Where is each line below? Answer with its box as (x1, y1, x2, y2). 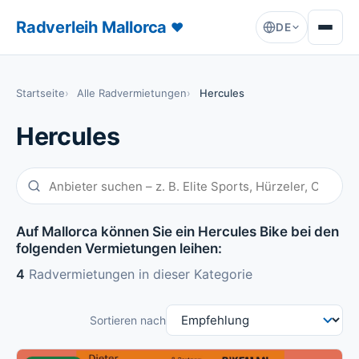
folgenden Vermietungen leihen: (16, 240, 222, 257)
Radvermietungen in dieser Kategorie (25, 266, 252, 283)
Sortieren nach (90, 313, 166, 328)
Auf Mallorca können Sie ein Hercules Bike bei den (16, 224, 339, 240)
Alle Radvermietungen (77, 87, 188, 99)
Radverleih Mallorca (16, 17, 171, 37)
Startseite (16, 87, 65, 99)
